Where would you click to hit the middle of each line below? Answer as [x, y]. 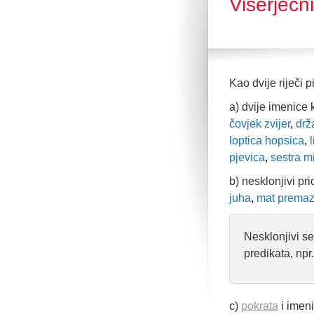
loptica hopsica [267, 141]
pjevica [247, 157]
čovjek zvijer [260, 124]
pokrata [260, 306]
